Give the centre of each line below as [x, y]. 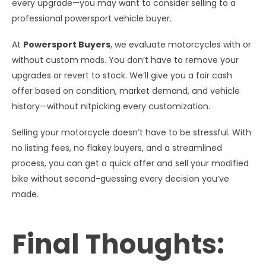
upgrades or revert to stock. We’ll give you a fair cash [122, 75]
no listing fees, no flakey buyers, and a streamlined [117, 148]
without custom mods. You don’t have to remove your [125, 60]
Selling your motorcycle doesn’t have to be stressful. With [132, 132]
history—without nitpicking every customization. [111, 106]
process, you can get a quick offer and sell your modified [130, 163]
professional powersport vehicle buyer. [92, 18]
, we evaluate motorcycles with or [181, 44]
